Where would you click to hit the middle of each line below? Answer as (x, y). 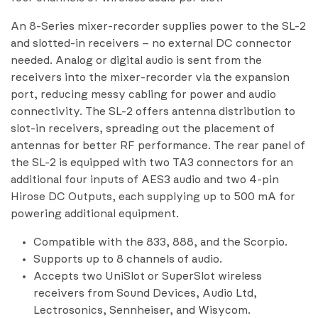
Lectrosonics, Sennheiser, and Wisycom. (143, 311)
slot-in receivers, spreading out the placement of (143, 129)
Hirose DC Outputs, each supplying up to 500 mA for (153, 197)
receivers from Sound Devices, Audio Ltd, (145, 294)
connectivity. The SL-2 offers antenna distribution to (153, 112)
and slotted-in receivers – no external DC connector (151, 44)
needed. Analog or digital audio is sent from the (136, 61)
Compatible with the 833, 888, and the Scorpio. (162, 242)
